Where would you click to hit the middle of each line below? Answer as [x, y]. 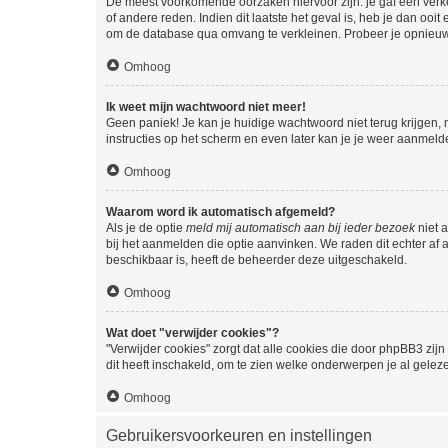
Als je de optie [146, 227]
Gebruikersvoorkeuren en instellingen [239, 435]
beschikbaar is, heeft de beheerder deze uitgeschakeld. [256, 259]
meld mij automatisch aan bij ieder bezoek [300, 227]
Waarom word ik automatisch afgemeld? [220, 211]
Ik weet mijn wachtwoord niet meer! [206, 106]
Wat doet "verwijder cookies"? [192, 332]
